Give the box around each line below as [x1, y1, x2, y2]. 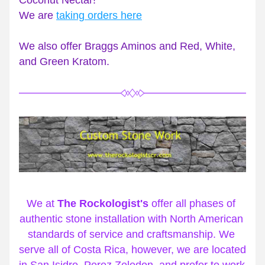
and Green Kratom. [19, 56, 109, 67]
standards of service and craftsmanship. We [27, 228, 235, 240]
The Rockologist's [57, 198, 148, 209]
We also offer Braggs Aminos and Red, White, [19, 40, 235, 52]
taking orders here [56, 9, 142, 21]
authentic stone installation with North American [19, 213, 243, 225]
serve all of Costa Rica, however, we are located [19, 244, 246, 256]
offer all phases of [148, 198, 235, 209]
